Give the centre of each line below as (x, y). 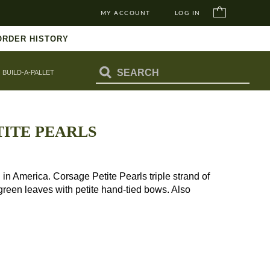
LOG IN (187, 13)
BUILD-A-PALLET (28, 72)
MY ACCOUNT (125, 13)
